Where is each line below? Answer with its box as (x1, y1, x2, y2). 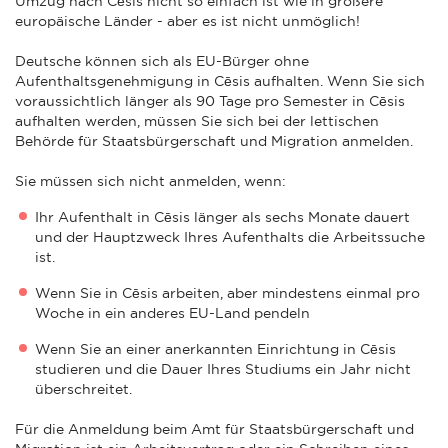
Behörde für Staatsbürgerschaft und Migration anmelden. (15, 132, 413, 149)
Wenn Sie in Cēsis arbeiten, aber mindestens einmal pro (35, 284, 420, 301)
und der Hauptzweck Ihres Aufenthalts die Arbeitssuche (35, 228, 425, 245)
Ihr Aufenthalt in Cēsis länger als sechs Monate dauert (35, 208, 410, 225)
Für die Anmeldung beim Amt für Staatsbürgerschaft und (15, 420, 414, 437)
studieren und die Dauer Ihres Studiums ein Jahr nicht (35, 360, 411, 377)
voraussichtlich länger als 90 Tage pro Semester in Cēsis (15, 92, 405, 109)
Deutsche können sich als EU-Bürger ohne (15, 52, 309, 69)
